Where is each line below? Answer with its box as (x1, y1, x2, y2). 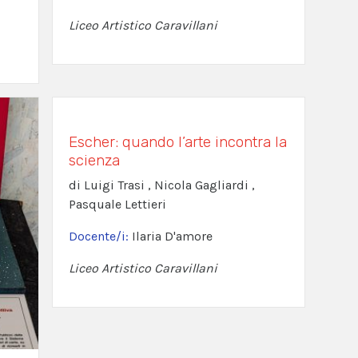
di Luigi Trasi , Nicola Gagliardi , (68, 177, 255, 193)
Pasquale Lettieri (68, 197, 166, 213)
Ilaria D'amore (131, 229, 213, 245)
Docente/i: (68, 229, 132, 245)
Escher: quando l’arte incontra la (68, 133, 287, 152)
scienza (68, 151, 120, 170)
